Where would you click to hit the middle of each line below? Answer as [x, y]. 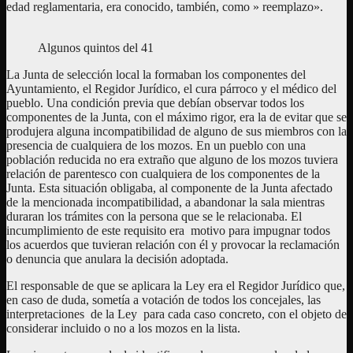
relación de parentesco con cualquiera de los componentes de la [163, 174]
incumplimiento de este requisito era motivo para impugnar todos [168, 231]
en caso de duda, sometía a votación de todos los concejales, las [163, 300]
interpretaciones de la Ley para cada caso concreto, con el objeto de [176, 314]
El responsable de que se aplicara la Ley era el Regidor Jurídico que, [176, 286]
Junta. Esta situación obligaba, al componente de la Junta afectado [169, 188]
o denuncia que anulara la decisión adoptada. [117, 259]
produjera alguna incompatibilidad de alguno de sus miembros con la [176, 132]
